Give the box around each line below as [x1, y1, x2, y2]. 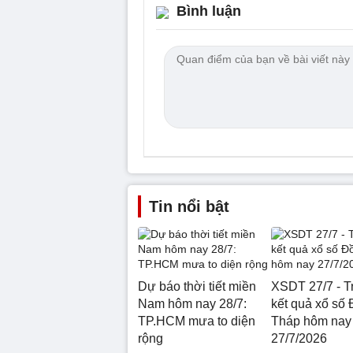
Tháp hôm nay [270, 314, 351, 328]
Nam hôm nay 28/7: [138, 296, 247, 310]
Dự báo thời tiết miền [138, 279, 256, 293]
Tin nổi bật [149, 197, 229, 215]
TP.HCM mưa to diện [138, 314, 255, 328]
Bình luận [176, 2, 241, 19]
